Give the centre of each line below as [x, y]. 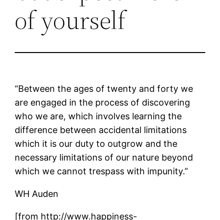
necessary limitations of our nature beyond [104, 157]
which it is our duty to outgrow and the [96, 143]
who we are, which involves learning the [98, 116]
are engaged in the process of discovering [103, 102]
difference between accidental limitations [101, 130]
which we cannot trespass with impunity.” [102, 171]
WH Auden [37, 193]
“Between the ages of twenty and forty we [104, 88]
